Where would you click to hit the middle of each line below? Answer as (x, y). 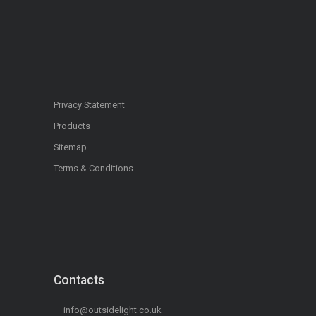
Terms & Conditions (93, 169)
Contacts (79, 280)
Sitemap (70, 147)
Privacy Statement (89, 105)
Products (72, 126)
